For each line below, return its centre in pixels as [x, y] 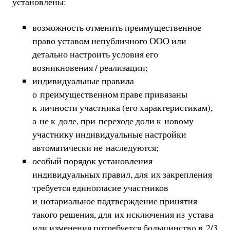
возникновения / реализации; [90, 68]
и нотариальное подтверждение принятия [114, 201]
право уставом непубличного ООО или [109, 41]
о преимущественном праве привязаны [110, 94]
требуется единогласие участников [100, 188]
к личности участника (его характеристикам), [122, 108]
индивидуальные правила [83, 81]
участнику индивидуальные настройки [109, 134]
